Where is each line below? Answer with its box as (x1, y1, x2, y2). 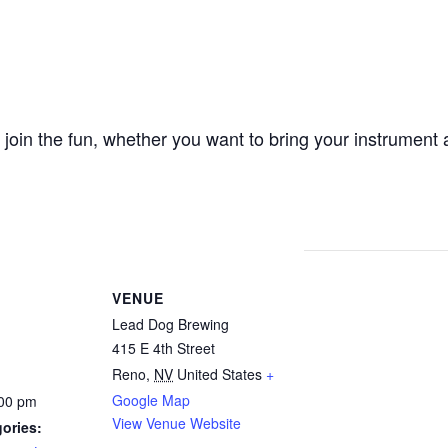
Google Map (112, 390, 190, 410)
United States (177, 364, 262, 384)
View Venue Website (112, 413, 241, 433)
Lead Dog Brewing (112, 314, 229, 334)
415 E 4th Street (112, 338, 215, 358)
